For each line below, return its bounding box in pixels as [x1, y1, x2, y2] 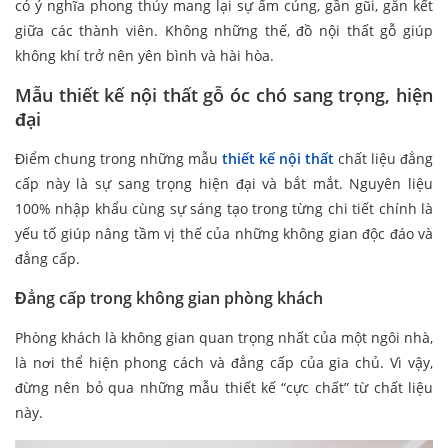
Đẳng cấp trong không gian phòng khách [15, 287, 323, 310]
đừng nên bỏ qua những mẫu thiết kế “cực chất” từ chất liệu [15, 378, 433, 398]
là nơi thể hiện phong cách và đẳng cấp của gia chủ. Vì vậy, [15, 353, 433, 373]
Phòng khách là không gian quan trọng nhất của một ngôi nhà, [15, 328, 433, 348]
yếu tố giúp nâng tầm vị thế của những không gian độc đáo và [15, 224, 433, 244]
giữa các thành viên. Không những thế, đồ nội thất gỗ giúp [15, 21, 433, 41]
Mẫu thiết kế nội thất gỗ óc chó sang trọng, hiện [15, 83, 433, 108]
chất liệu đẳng [334, 149, 433, 169]
